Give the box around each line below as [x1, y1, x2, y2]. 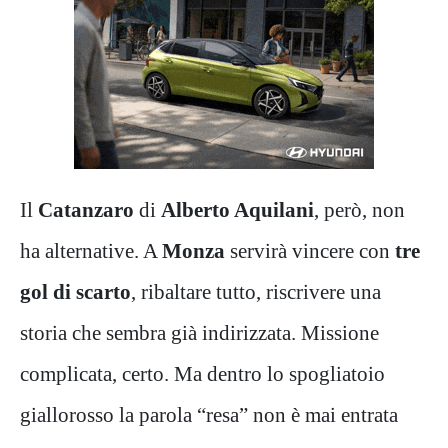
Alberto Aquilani [161, 197, 314, 221]
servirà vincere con [225, 238, 395, 262]
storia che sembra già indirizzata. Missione [20, 320, 379, 344]
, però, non [314, 197, 405, 221]
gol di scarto [20, 279, 131, 303]
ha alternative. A [20, 238, 162, 262]
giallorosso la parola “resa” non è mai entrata [20, 402, 398, 426]
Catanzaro [38, 197, 134, 221]
